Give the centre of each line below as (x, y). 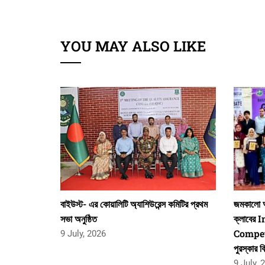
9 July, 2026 (83, 234)
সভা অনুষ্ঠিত (79, 219)
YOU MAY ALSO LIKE (133, 46)
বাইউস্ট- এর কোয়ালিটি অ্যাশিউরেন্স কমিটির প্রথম (134, 204)
